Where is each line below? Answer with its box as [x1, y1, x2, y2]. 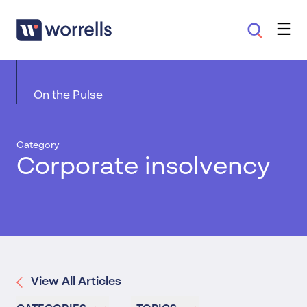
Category [16, 140, 60, 150]
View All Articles [30, 276, 121, 288]
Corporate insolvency [16, 155, 270, 180]
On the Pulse [34, 90, 103, 101]
